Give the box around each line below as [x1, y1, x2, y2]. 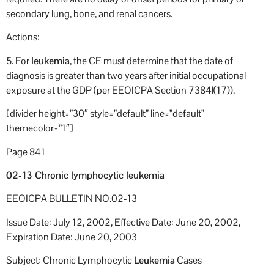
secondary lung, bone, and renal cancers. [6, 7, 172, 21]
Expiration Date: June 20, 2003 [6, 230, 137, 243]
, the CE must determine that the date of [70, 54, 233, 67]
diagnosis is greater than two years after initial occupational [6, 68, 246, 82]
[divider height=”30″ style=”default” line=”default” [6, 107, 204, 120]
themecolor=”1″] [6, 122, 73, 135]
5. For [6, 54, 31, 67]
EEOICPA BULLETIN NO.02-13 [6, 192, 137, 206]
